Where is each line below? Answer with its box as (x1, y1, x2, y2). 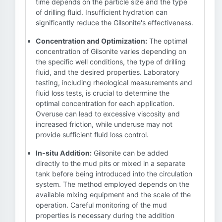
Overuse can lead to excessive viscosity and (36, 110, 180, 118)
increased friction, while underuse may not (36, 120, 172, 128)
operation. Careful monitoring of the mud (36, 201, 167, 209)
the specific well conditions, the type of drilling (36, 57, 186, 66)
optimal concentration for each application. (36, 99, 174, 108)
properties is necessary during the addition (36, 211, 174, 220)
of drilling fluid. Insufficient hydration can (36, 8, 167, 16)
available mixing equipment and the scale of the (36, 190, 191, 199)
